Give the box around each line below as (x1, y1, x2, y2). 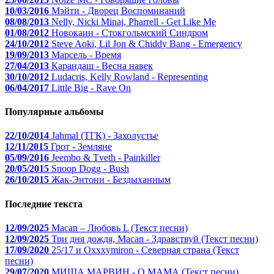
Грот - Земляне (51, 141, 112, 152)
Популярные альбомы (5, 106, 104, 117)
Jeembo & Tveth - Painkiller (51, 152, 160, 163)
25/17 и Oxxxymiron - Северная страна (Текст (51, 244, 239, 255)
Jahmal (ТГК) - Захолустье (51, 130, 158, 141)
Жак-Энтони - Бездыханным (51, 174, 171, 185)
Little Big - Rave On (51, 82, 131, 93)
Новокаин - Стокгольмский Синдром (51, 27, 208, 38)
